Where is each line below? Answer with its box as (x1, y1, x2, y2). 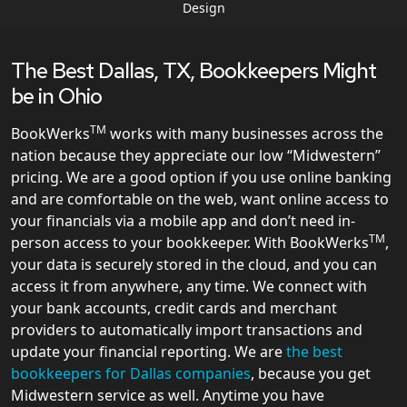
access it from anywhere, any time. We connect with (11, 276, 367, 297)
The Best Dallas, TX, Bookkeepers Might (11, 56, 376, 85)
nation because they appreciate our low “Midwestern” (11, 145, 381, 166)
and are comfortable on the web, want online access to (11, 189, 389, 210)
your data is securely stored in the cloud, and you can (11, 254, 377, 275)
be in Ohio (11, 82, 102, 111)
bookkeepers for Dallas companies (11, 363, 251, 384)
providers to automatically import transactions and (11, 320, 362, 341)
